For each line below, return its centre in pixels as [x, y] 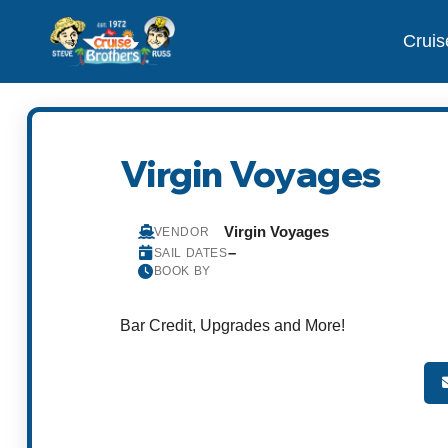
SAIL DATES [190, 252]
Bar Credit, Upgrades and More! [232, 325]
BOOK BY [182, 271]
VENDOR [181, 231]
